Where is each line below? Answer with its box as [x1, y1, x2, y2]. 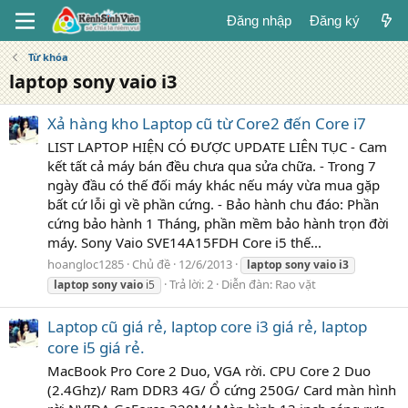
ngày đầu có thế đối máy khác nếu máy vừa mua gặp [47, 176, 380, 195]
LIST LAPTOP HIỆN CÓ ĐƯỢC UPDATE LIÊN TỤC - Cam [47, 138, 387, 157]
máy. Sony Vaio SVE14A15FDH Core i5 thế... [47, 233, 321, 252]
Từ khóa [27, 50, 68, 64]
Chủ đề [132, 255, 170, 272]
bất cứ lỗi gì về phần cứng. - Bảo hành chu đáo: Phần [47, 195, 379, 214]
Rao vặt [275, 275, 316, 292]
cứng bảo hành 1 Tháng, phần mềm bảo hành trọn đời [47, 214, 389, 233]
